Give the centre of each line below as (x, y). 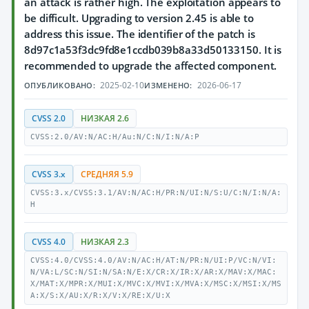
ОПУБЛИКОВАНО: (60, 85)
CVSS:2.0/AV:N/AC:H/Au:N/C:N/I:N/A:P (115, 137)
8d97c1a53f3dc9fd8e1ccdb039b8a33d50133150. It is (153, 50)
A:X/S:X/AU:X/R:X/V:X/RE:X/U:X (100, 296)
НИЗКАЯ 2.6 (105, 118)
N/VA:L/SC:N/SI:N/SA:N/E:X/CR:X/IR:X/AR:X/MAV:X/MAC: (153, 272)
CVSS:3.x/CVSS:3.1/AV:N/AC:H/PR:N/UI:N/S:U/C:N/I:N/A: (156, 193)
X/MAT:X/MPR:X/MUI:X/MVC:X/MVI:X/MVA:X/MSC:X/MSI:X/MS (156, 284)
